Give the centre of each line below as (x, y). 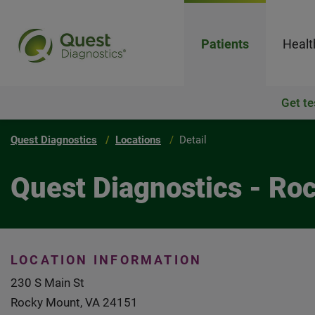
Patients (225, 44)
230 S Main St (47, 283)
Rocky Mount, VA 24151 (74, 302)
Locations (138, 140)
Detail (193, 140)
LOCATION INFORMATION (107, 260)
